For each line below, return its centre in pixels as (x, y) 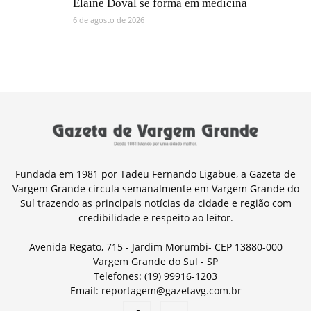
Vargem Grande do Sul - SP (155, 262)
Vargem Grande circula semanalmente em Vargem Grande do (155, 189)
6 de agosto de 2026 (109, 20)
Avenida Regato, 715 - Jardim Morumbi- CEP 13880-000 (155, 247)
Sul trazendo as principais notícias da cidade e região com (155, 203)
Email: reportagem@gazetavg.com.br (155, 291)
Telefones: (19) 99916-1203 (155, 276)
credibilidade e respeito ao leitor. (155, 218)
